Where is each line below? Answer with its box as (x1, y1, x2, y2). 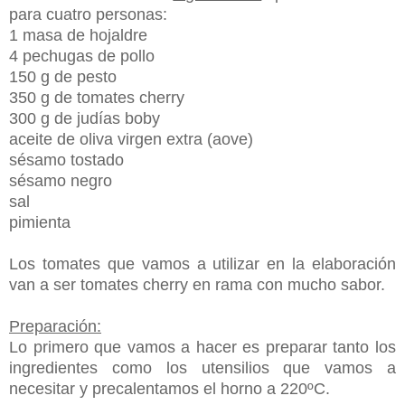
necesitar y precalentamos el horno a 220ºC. (9, 379, 330, 398)
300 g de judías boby (9, 108, 160, 127)
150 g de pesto (9, 67, 117, 86)
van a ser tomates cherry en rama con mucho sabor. (9, 275, 390, 294)
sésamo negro (9, 171, 112, 190)
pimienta (9, 212, 71, 231)
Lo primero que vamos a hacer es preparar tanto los (9, 337, 396, 356)
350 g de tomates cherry (9, 88, 184, 107)
